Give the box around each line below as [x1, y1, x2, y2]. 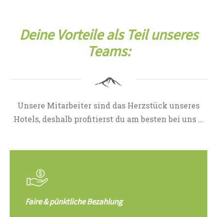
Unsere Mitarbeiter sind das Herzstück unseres [17, 100, 200, 111]
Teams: [87, 41, 130, 62]
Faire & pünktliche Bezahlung [25, 196, 123, 208]
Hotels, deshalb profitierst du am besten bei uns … [14, 114, 203, 124]
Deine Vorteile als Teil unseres [19, 25, 198, 46]
